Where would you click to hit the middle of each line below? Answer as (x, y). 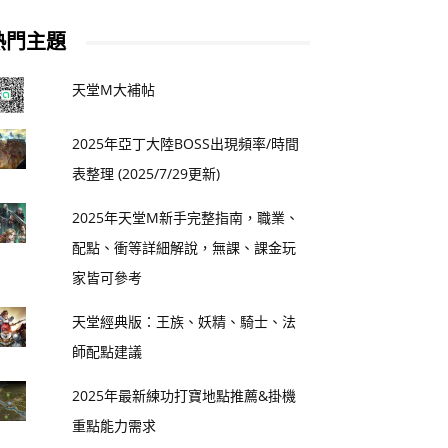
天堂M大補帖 (114, 90)
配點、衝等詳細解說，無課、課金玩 (184, 248)
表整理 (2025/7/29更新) (146, 174)
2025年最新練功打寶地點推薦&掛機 (184, 396)
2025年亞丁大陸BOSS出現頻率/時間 (186, 144)
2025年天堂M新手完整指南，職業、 (186, 218)
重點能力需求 (114, 426)
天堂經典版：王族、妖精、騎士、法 (184, 322)
